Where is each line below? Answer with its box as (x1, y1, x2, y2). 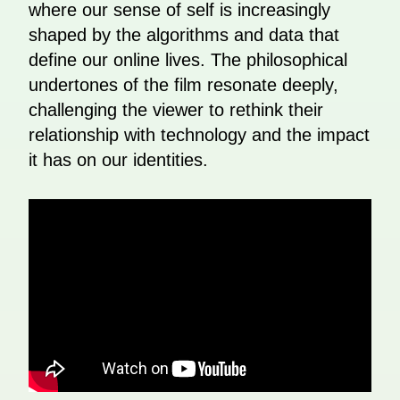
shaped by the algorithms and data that (29, 25, 339, 46)
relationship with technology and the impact (29, 125, 370, 146)
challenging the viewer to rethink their (29, 100, 323, 121)
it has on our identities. (29, 150, 208, 171)
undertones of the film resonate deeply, (29, 75, 338, 96)
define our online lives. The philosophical (29, 50, 347, 71)
